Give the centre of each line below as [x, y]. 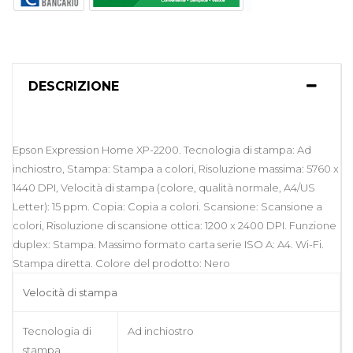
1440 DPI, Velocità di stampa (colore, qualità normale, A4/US [164, 187]
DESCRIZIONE [74, 86]
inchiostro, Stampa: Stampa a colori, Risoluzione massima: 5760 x [176, 168]
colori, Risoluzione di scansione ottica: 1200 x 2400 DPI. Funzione [175, 225]
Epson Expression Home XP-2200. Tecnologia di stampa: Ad [162, 149]
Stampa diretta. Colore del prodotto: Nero [121, 263]
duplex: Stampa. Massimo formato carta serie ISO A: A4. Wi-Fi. [168, 244]
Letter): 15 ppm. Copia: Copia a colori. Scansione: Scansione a [167, 206]
